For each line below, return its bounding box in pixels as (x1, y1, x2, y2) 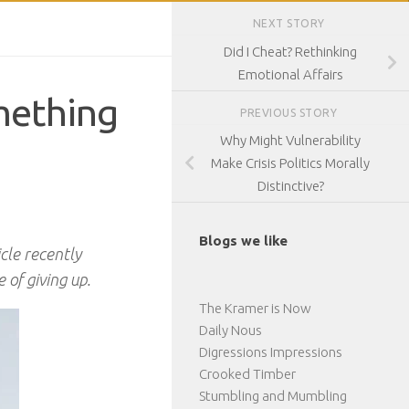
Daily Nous (199, 322, 262, 339)
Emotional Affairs (237, 66, 343, 82)
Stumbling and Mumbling (199, 388, 347, 404)
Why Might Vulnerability (220, 132, 361, 149)
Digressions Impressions (199, 344, 342, 361)
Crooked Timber (199, 366, 296, 383)
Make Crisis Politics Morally (211, 155, 370, 172)
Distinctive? (257, 178, 324, 194)
